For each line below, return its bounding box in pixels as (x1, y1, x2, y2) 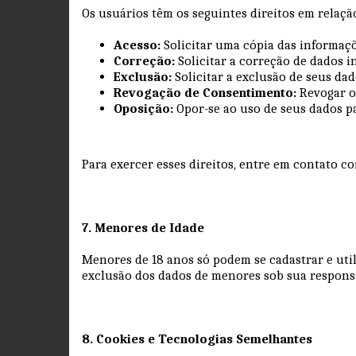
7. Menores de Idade (82, 219, 204, 235)
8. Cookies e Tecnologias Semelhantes (82, 331, 312, 346)
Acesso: (114, 37, 161, 52)
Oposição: (114, 100, 173, 116)
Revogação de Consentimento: (114, 84, 296, 100)
